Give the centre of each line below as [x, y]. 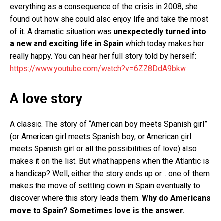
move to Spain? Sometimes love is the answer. [97, 210]
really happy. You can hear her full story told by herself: [103, 56]
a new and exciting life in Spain [68, 43]
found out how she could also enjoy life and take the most [109, 19]
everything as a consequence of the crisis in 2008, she [104, 6]
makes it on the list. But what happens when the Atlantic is [110, 161]
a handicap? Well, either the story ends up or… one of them [110, 173]
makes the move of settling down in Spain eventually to [105, 185]
